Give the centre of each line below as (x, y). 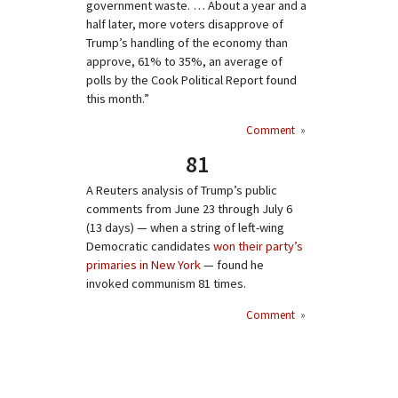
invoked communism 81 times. (166, 283)
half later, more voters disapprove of (185, 24)
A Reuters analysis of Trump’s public (182, 190)
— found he (232, 265)
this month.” (118, 99)
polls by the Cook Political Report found (191, 80)
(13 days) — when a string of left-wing (185, 227)
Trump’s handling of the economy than (187, 43)
